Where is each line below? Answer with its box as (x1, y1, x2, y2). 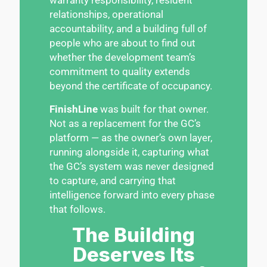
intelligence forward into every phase (49, 188, 215, 201)
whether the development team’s (49, 51, 195, 63)
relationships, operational (49, 8, 163, 20)
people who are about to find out (49, 36, 195, 49)
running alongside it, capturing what (49, 145, 209, 158)
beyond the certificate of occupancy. (49, 79, 212, 92)
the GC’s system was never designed (49, 160, 214, 172)
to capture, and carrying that (49, 174, 176, 187)
